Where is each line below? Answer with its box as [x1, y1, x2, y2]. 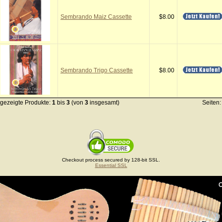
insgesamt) [88, 99, 119, 106]
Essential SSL [95, 163, 127, 168]
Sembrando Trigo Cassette [60, 67, 133, 74]
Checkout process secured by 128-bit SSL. [62, 157, 160, 163]
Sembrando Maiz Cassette [60, 13, 132, 20]
